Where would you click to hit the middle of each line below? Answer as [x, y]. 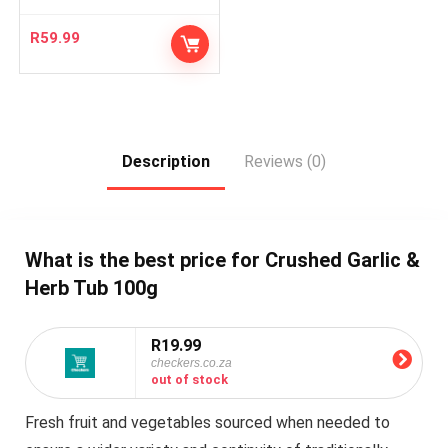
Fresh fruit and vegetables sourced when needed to [207, 422]
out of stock [189, 379]
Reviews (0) [285, 161]
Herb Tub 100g [91, 287]
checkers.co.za [191, 362]
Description [166, 161]
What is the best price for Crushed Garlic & [222, 259]
